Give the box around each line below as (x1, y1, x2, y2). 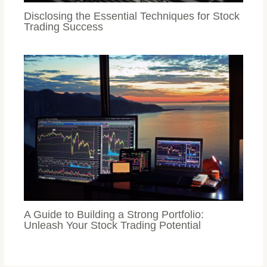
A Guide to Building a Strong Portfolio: (24, 207, 204, 221)
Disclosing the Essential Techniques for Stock (24, 9, 240, 22)
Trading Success (24, 20, 104, 33)
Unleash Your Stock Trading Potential (24, 218, 201, 231)
